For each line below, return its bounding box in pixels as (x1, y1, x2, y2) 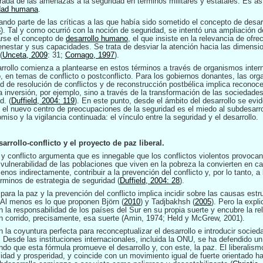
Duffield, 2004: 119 (11, 96, 75, 105)
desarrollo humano (66, 34, 128, 43)
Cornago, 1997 (65, 50, 114, 59)
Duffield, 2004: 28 (120, 176, 180, 185)
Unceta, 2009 (2, 50, 48, 59)
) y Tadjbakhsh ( (140, 197, 195, 206)
